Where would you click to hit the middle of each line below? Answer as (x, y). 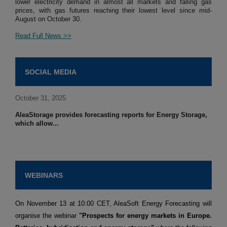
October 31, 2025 (41, 98)
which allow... (37, 124)
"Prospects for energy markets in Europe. (145, 216)
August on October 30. (48, 19)
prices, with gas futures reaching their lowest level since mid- (113, 11)
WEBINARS (44, 176)
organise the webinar (47, 216)
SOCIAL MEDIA (51, 72)
